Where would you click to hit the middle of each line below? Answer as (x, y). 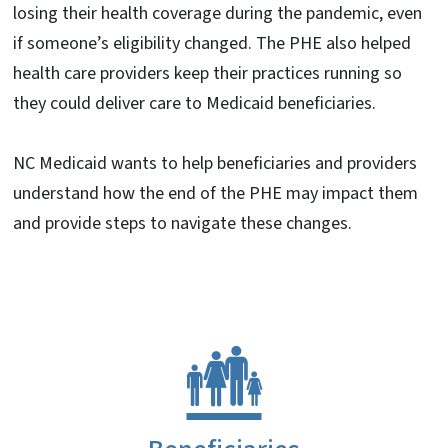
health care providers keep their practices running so (207, 73)
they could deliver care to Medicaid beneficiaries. (196, 103)
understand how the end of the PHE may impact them (215, 193)
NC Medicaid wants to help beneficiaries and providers (215, 163)
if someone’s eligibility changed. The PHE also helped (212, 43)
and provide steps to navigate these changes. (186, 223)
